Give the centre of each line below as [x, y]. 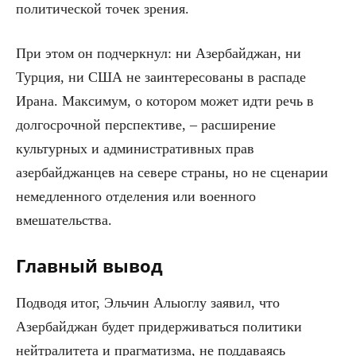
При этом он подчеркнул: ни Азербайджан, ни [159, 54]
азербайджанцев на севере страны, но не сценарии [172, 173]
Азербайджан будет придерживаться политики [159, 327]
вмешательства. [64, 221]
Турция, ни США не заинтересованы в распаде [161, 77]
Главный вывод [89, 266]
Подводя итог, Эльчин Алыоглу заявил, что [148, 303]
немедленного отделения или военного [136, 197]
